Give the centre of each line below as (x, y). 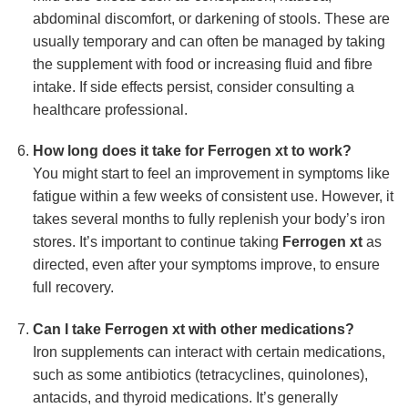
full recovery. (73, 288)
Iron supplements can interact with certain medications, (209, 352)
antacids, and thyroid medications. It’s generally (185, 398)
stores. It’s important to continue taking (157, 242)
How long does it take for (120, 151)
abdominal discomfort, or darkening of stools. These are (211, 18)
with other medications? (269, 330)
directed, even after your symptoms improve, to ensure (206, 265)
